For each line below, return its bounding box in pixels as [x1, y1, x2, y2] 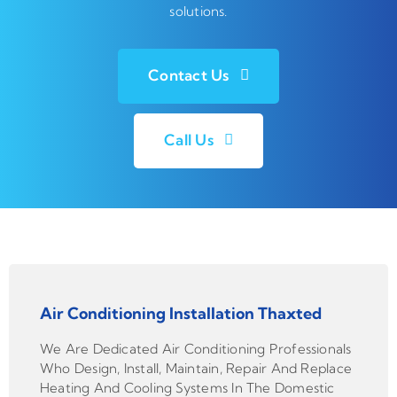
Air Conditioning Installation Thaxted [39, 303, 322, 324]
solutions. [169, 2, 228, 19]
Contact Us [148, 65, 230, 84]
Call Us [164, 129, 214, 149]
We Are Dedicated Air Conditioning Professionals [39, 340, 352, 358]
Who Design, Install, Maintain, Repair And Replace [39, 360, 353, 378]
